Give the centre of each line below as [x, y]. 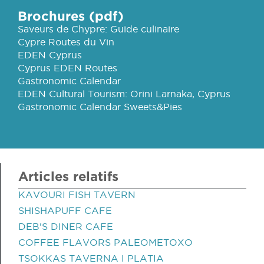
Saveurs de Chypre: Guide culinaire [98, 29]
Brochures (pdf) [71, 16]
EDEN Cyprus [50, 55]
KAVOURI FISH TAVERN [77, 194]
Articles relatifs [68, 176]
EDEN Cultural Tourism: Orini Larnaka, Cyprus [124, 94]
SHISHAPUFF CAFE [65, 210]
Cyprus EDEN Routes [67, 68]
